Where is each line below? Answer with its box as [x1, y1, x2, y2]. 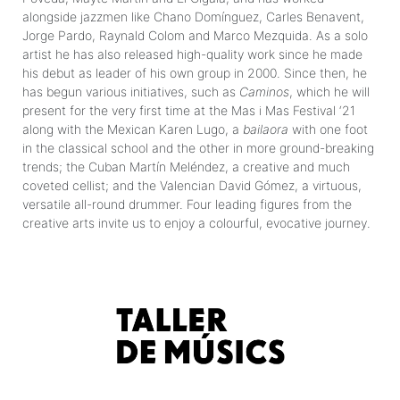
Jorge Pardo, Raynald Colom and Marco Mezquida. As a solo [22, 27, 368, 43]
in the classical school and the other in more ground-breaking [22, 139, 374, 155]
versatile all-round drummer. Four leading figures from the [22, 196, 352, 212]
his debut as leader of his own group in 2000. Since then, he [22, 64, 367, 80]
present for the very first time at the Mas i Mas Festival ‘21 [22, 102, 355, 118]
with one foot [288, 121, 368, 137]
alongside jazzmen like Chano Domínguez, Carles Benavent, [22, 8, 364, 24]
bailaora [243, 121, 288, 137]
